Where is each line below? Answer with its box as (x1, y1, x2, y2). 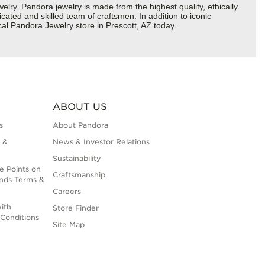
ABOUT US (52, 101, 107, 113)
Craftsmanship (52, 170, 105, 180)
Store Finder (52, 203, 99, 213)
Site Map (52, 220, 85, 230)
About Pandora (52, 121, 108, 130)
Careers (52, 187, 81, 196)
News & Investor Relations (52, 137, 150, 147)
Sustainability (52, 154, 101, 163)
